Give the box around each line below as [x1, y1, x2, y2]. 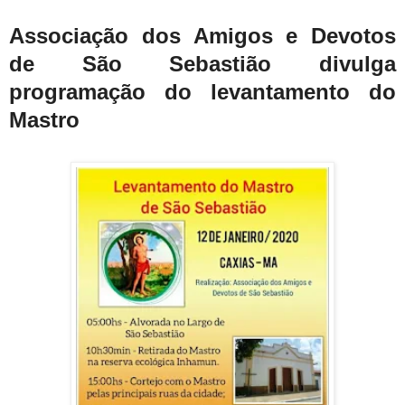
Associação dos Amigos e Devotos [9, 23, 396, 48]
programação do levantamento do [9, 79, 396, 104]
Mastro [9, 107, 92, 132]
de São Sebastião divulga [9, 51, 396, 76]
